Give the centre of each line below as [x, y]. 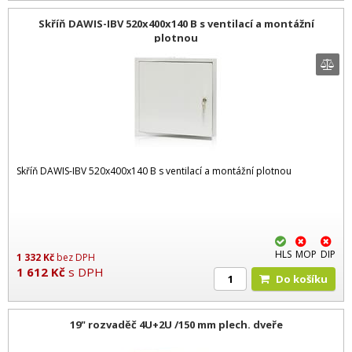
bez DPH [76, 258]
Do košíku [306, 279]
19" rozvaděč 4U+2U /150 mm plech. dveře [176, 324]
